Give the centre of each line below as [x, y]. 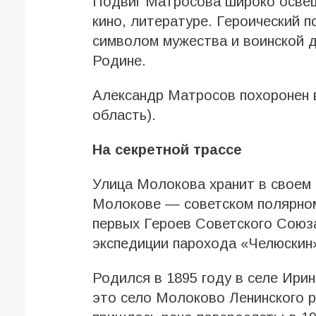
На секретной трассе [167, 150]
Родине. [119, 61]
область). [124, 115]
